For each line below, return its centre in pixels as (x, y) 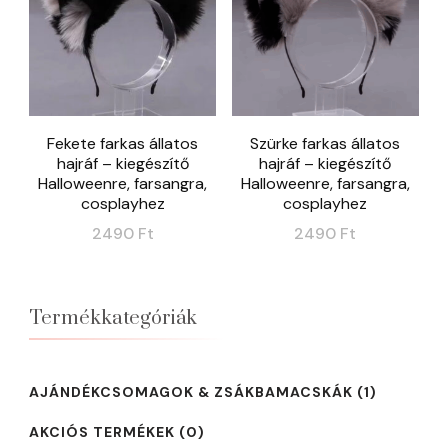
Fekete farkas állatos (123, 144)
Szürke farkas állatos (325, 144)
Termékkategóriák (113, 319)
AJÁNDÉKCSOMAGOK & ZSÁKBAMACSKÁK (191, 392)
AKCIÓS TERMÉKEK (102, 432)
